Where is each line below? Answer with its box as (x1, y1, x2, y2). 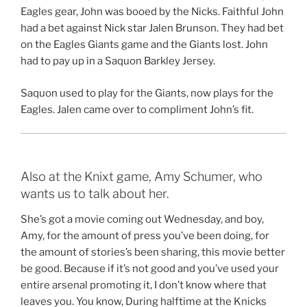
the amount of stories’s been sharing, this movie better (21, 246, 285, 259)
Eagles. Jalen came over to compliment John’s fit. (21, 103, 254, 116)
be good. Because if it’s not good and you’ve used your (21, 262, 279, 275)
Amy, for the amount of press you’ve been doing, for (21, 230, 269, 243)
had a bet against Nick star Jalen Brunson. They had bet (21, 22, 284, 35)
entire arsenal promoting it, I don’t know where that (21, 279, 267, 292)
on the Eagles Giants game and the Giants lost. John (21, 38, 268, 51)
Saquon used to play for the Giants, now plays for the (21, 86, 273, 99)
